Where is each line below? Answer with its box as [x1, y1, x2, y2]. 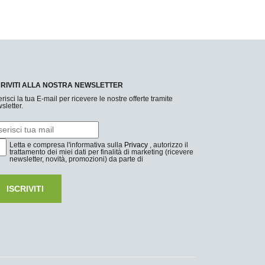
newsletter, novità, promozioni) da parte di [9, 154, 143, 163]
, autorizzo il [148, 140, 188, 149]
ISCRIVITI [7, 183, 44, 193]
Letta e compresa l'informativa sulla [9, 140, 124, 149]
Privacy [124, 140, 148, 149]
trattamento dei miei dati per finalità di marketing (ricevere [9, 147, 193, 156]
